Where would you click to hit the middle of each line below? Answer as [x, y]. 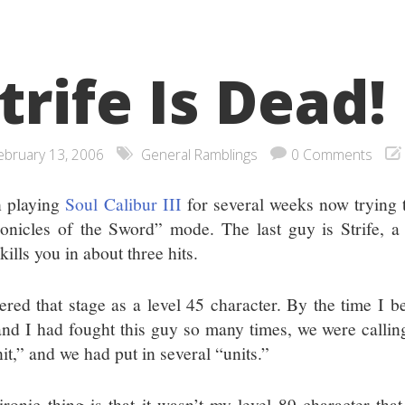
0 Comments [332, 155]
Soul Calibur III [123, 203]
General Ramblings [200, 155]
